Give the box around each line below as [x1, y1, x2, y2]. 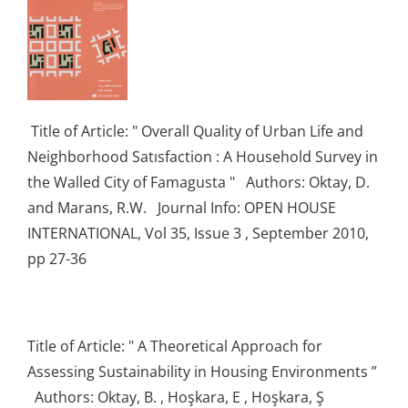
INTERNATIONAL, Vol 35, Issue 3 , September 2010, [27, 222, 369, 243]
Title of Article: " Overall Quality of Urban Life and [27, 120, 363, 141]
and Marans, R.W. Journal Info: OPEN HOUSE [27, 197, 336, 218]
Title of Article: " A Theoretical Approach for [27, 335, 322, 356]
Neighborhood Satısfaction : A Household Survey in [27, 146, 378, 167]
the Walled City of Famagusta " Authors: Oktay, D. [27, 171, 370, 192]
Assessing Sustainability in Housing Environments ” [27, 361, 377, 382]
